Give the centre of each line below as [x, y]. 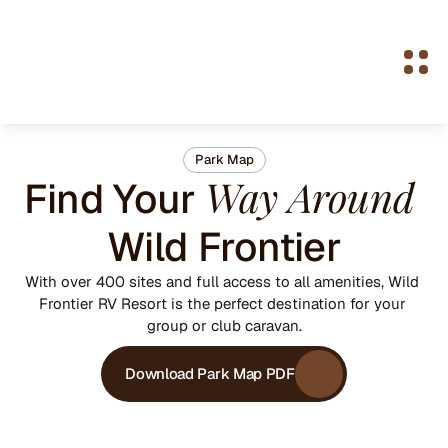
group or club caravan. [224, 325]
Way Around [310, 196]
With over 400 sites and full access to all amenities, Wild [222, 281]
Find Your [115, 199]
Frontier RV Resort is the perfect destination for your [222, 303]
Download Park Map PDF [210, 373]
